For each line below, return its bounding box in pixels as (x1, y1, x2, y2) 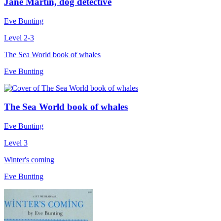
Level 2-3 (4, 33, 34, 42)
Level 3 (4, 138, 28, 147)
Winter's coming (4, 155, 54, 164)
